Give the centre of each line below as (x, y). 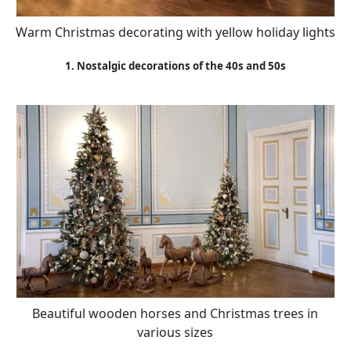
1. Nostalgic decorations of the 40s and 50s (175, 66)
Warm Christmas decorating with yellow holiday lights (175, 32)
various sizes (175, 332)
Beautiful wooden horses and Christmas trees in (175, 313)
